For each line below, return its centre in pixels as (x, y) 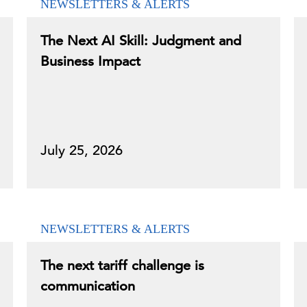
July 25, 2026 (82, 150)
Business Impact (90, 61)
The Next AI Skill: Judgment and (141, 41)
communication (88, 286)
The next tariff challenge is (122, 266)
